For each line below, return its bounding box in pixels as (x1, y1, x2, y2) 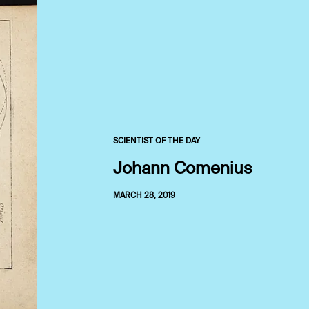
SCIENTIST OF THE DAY (113, 137, 200, 146)
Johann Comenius (113, 161, 252, 178)
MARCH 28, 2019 (113, 192, 175, 201)
